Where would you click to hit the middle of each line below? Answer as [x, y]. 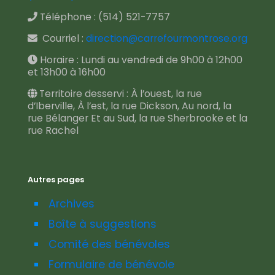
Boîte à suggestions [103, 224]
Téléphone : [68, 17]
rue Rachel [53, 130]
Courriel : [62, 38]
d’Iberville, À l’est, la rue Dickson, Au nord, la [130, 106]
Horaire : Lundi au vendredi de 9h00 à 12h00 [140, 60]
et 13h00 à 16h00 [67, 72]
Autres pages [56, 180]
